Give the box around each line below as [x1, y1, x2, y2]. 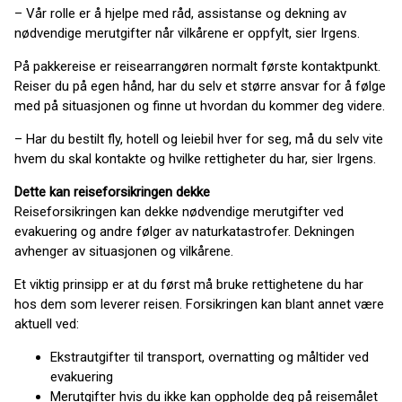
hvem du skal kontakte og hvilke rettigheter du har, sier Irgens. [14, 151, 376, 167]
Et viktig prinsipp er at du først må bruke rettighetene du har [14, 276, 363, 293]
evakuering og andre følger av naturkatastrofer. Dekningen [14, 223, 354, 240]
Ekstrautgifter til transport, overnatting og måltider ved [50, 349, 369, 365]
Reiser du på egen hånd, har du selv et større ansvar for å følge [14, 78, 386, 94]
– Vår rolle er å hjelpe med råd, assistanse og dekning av [14, 5, 346, 22]
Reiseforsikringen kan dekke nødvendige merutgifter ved [14, 204, 344, 220]
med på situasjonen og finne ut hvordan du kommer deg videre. [14, 98, 385, 114]
